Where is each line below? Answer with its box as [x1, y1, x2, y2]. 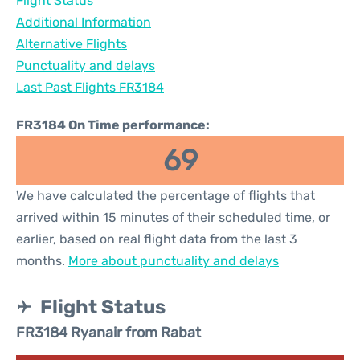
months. [16, 253, 68, 268]
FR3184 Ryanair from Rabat [16, 324, 201, 342]
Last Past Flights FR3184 [16, 80, 164, 95]
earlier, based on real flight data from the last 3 [16, 231, 297, 247]
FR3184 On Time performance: [16, 117, 210, 133]
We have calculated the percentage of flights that [16, 188, 315, 203]
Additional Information [16, 14, 151, 30]
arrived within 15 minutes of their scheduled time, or [16, 210, 330, 225]
